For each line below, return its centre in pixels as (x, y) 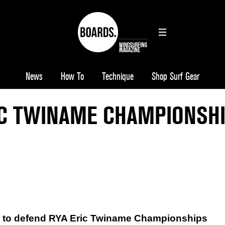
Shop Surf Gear (176, 77)
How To (72, 77)
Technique (118, 77)
